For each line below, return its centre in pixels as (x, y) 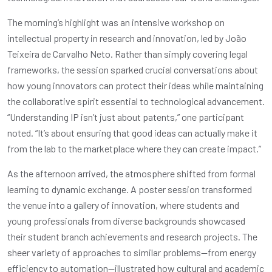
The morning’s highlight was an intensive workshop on (116, 22)
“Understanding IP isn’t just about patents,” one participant (126, 117)
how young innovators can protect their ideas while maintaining (135, 85)
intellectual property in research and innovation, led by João (127, 38)
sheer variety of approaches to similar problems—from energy (132, 252)
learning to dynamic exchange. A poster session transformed (130, 189)
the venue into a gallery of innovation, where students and (123, 205)
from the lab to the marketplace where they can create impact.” (134, 148)
